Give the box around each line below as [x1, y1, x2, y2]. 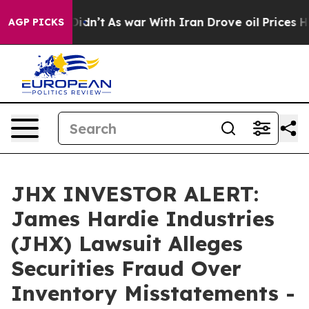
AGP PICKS [8, 16, 64, 28]
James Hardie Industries [11, 206, 275, 232]
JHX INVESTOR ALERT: [11, 181, 259, 207]
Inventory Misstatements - [11, 280, 295, 306]
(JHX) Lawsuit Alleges [11, 230, 243, 257]
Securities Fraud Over [11, 255, 241, 281]
